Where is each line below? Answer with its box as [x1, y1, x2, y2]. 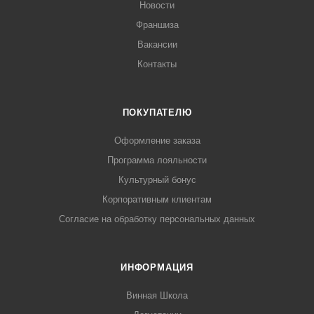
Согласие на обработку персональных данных [59, 214, 255, 225]
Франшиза [135, 20, 179, 31]
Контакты [137, 59, 177, 70]
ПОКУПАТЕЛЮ [122, 107, 192, 118]
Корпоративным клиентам [102, 194, 212, 205]
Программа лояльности [107, 155, 207, 166]
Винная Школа [126, 290, 188, 301]
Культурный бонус [118, 175, 196, 186]
